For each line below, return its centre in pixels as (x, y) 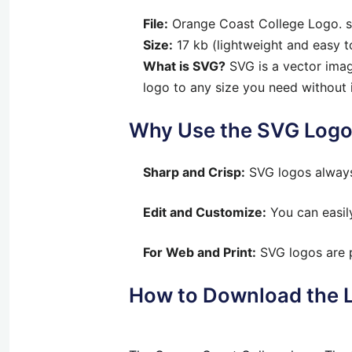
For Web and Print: (200, 252)
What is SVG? (184, 66)
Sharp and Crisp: (194, 172)
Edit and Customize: (205, 212)
